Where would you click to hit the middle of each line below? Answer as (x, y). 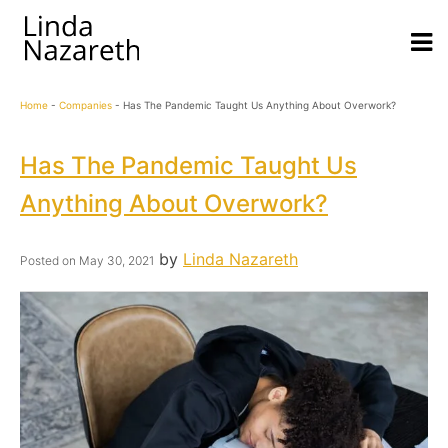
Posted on (49, 261)
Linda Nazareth (240, 259)
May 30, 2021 (116, 261)
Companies (85, 105)
